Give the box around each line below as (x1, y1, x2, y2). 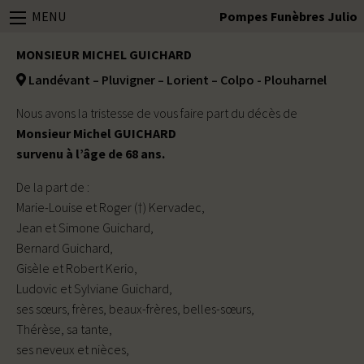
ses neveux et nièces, (16, 341, 129, 357)
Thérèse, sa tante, (16, 321, 112, 337)
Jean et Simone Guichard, (16, 219, 154, 236)
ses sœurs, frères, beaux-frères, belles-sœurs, (16, 301, 254, 317)
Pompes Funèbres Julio (219, 8, 357, 24)
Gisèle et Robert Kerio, (16, 260, 137, 276)
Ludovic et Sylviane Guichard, (16, 280, 172, 297)
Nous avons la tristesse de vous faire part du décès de (16, 105, 297, 121)
